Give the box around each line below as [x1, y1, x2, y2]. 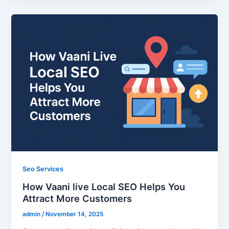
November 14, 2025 [45, 210, 104, 218]
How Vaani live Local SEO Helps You [22, 180, 186, 192]
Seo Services [22, 165, 64, 173]
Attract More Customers [22, 192, 132, 204]
